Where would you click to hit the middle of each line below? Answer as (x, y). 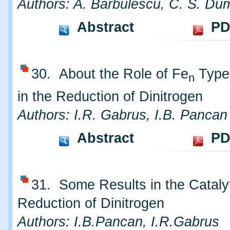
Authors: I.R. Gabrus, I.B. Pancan (122, 115)
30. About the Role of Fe (110, 74)
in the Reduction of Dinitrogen (110, 97)
